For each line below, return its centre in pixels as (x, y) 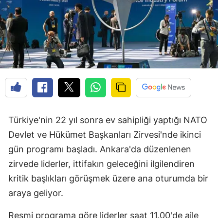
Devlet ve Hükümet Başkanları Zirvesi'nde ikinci (105, 135)
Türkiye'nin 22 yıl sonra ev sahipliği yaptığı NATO (108, 120)
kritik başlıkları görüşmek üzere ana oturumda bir (108, 179)
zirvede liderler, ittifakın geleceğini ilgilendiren (101, 164)
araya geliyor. (36, 193)
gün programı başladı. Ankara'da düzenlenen (100, 149)
